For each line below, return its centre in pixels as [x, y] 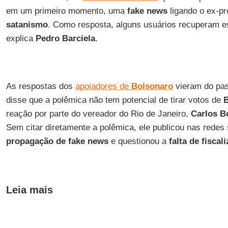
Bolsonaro [152, 86]
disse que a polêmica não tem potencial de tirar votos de [115, 100]
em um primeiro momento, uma [66, 11]
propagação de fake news [57, 141]
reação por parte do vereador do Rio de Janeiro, [98, 114]
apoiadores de [103, 86]
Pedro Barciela [65, 38]
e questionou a [138, 141]
